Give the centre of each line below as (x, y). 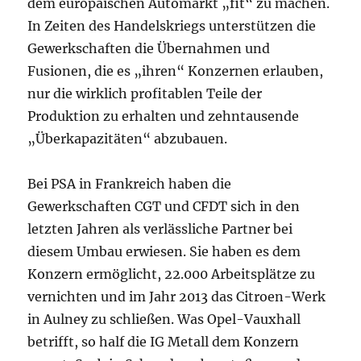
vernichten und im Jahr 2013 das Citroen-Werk (177, 297)
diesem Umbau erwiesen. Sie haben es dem (164, 252)
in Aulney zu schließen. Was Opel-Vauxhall (164, 320)
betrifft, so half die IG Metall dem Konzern (164, 342)
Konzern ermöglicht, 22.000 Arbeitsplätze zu (172, 274)
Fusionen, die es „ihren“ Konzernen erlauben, (176, 71)
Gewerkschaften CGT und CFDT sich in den (164, 207)
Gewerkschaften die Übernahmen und (149, 49)
